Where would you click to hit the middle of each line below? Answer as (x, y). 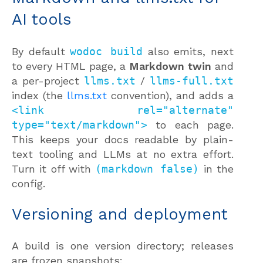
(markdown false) (147, 168)
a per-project (48, 80)
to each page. (190, 124)
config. (28, 183)
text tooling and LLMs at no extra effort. (123, 154)
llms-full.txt (192, 80)
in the (217, 168)
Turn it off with (54, 168)
